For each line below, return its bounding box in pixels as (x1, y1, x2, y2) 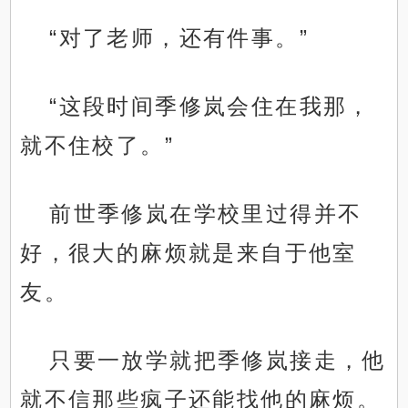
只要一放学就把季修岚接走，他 (49, 348, 386, 373)
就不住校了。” (20, 133, 175, 158)
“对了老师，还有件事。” (49, 25, 310, 51)
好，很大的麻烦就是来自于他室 (20, 240, 357, 266)
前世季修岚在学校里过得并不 (49, 201, 362, 227)
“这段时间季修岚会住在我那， (49, 94, 372, 119)
